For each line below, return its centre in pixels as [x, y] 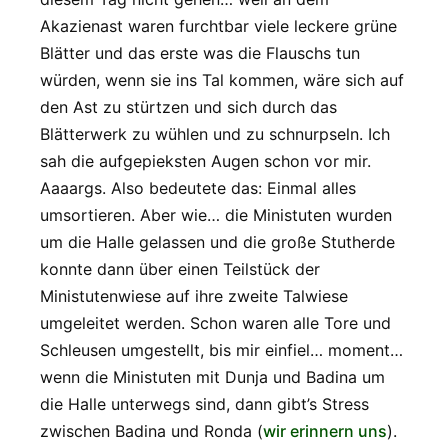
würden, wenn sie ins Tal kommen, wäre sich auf [222, 79]
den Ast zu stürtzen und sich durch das [188, 106]
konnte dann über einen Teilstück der [180, 268]
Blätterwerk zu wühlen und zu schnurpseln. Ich [215, 133]
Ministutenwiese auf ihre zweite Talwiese [194, 295]
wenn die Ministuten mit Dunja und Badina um [212, 376]
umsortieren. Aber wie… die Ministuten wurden [216, 214]
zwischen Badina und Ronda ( [151, 430]
